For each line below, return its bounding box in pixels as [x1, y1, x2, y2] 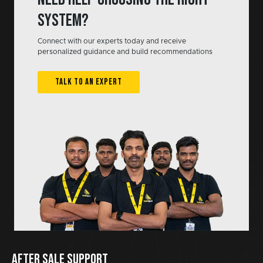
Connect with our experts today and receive [38, 37, 186, 45]
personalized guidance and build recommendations [38, 48, 213, 55]
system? [38, 9, 89, 31]
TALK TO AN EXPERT [55, 76, 122, 87]
